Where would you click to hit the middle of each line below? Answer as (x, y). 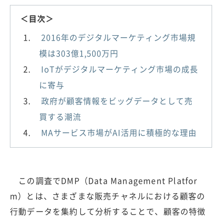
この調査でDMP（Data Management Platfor (104, 180)
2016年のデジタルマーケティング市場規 (118, 37)
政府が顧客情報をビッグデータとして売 (117, 100)
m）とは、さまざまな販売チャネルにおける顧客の (108, 195)
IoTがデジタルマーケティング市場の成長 (120, 69)
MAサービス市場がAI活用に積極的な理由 (119, 132)
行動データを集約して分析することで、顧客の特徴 (108, 211)
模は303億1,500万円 (79, 53)
